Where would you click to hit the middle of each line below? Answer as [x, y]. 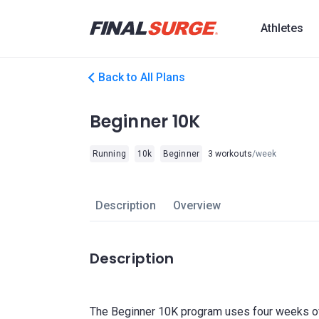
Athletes [282, 28]
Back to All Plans [142, 77]
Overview [197, 205]
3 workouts [230, 154]
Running [109, 154]
